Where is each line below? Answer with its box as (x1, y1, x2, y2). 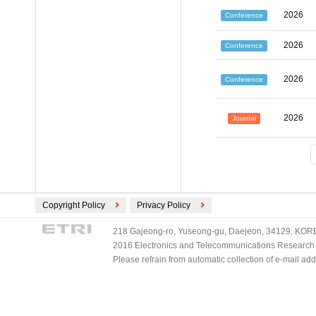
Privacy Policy (137, 200, 190, 210)
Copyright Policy (42, 200, 105, 210)
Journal (232, 114, 256, 122)
